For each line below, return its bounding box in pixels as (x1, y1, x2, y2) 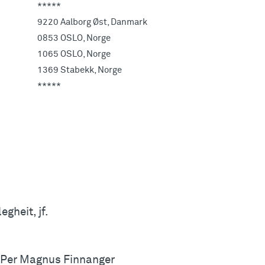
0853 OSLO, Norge (37, 34, 111, 43)
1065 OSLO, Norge (37, 50, 111, 59)
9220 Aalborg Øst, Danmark (37, 18, 147, 27)
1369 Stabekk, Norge (37, 66, 122, 75)
